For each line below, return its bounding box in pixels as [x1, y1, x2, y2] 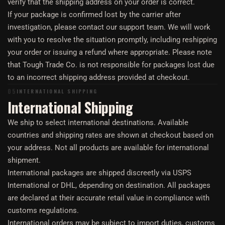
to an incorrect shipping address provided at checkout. [8, 73, 190, 82]
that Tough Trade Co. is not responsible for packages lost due [8, 60, 214, 69]
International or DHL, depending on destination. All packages [8, 181, 210, 190]
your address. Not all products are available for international [8, 143, 209, 152]
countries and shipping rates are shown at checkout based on [8, 131, 213, 140]
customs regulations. [8, 206, 79, 215]
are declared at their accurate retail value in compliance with [8, 193, 209, 202]
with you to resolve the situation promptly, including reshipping [8, 35, 217, 44]
